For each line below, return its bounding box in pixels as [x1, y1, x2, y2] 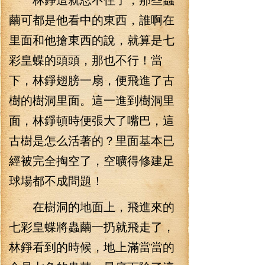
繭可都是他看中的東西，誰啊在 [9, 11, 174, 28]
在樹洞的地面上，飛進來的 [9, 198, 174, 215]
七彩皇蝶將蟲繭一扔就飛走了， [9, 218, 174, 235]
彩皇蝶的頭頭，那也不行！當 [9, 51, 163, 68]
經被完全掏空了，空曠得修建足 [9, 151, 174, 169]
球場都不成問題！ [9, 172, 104, 189]
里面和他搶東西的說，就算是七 [9, 31, 174, 48]
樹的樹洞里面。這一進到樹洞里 [9, 91, 174, 108]
